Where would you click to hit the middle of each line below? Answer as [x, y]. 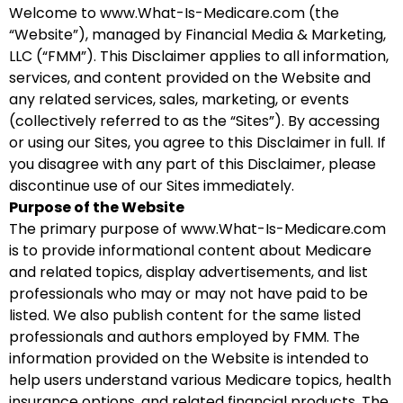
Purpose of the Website [97, 207]
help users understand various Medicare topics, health [200, 380]
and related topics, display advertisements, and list [188, 272]
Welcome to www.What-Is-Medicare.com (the [174, 13]
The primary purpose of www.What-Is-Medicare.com [197, 229]
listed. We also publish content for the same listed [185, 315]
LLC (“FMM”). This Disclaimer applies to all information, [199, 56]
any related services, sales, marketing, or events [179, 99]
